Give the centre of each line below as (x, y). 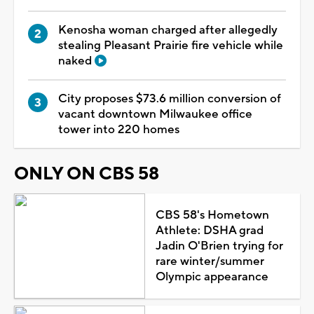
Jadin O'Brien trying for (219, 246)
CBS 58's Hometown (212, 215)
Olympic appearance (212, 277)
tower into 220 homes (119, 129)
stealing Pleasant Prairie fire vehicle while (171, 45)
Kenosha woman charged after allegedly (168, 30)
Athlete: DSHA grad (209, 230)
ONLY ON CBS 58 (87, 173)
